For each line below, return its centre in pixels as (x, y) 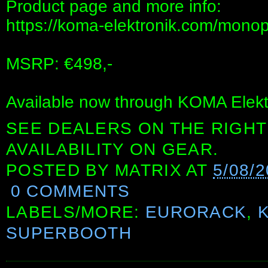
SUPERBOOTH (69, 233)
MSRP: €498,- (59, 64)
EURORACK (196, 212)
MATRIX (148, 170)
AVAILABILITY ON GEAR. (112, 150)
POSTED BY (61, 170)
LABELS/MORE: (76, 212)
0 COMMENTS (70, 191)
